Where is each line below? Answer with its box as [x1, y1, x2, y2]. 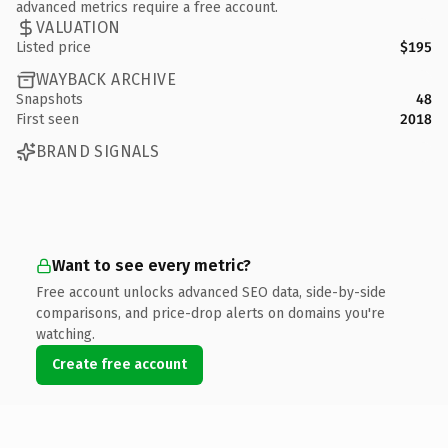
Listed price [16, 38, 91, 56]
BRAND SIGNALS [36, 142, 160, 161]
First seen [16, 110, 79, 128]
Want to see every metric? [52, 255, 251, 275]
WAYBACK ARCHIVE [36, 70, 176, 89]
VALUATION [36, 18, 121, 37]
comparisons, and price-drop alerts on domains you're [36, 304, 385, 322]
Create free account [52, 355, 187, 373]
